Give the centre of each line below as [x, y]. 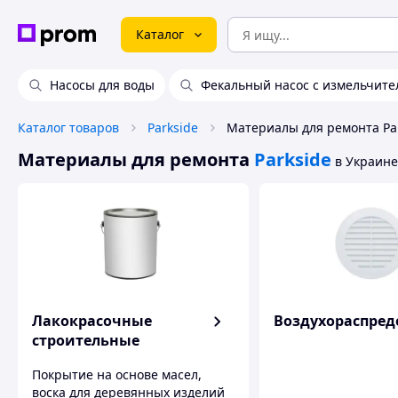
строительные [86, 340]
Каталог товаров [68, 127]
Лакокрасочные [92, 321]
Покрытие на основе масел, [117, 374]
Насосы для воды [102, 85]
